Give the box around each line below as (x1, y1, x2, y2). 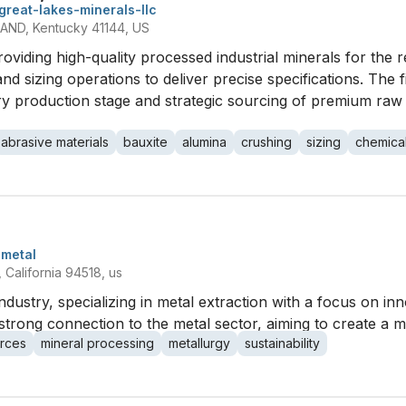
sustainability (245, 335, 320, 351)
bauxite (123, 134, 168, 150)
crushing (241, 134, 292, 150)
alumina (182, 134, 227, 150)
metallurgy (169, 335, 230, 351)
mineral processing (41, 335, 154, 351)
